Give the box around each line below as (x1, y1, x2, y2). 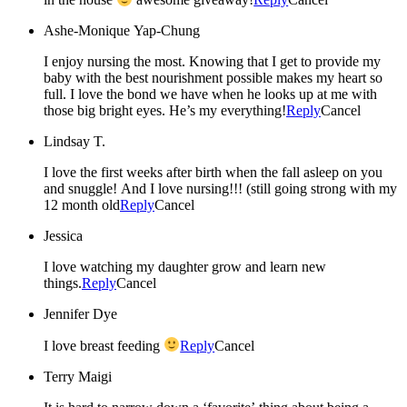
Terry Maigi (44, 368, 112, 384)
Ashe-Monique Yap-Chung (44, 23, 200, 39)
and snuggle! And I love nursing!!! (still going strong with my (44, 181, 397, 197)
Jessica (44, 228, 83, 244)
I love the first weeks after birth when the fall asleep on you (44, 164, 382, 181)
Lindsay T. (44, 134, 105, 150)
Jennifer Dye (44, 306, 117, 323)
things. (44, 275, 82, 292)
